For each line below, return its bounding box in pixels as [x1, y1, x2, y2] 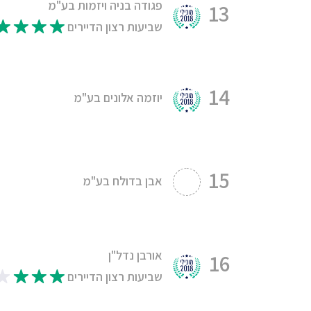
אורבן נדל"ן [108, 246, 163, 263]
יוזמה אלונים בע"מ [74, 89, 163, 106]
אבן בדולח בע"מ [83, 172, 163, 189]
